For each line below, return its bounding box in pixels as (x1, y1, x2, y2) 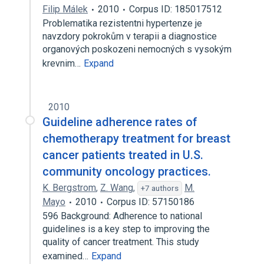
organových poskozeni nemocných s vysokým (42, 44, 232, 55)
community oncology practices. (42, 164, 211, 179)
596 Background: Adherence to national (42, 210, 202, 222)
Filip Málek (42, 4, 88, 15)
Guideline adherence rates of (42, 115, 197, 129)
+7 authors (141, 183, 179, 193)
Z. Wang (100, 182, 133, 193)
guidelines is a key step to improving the (42, 223, 210, 235)
